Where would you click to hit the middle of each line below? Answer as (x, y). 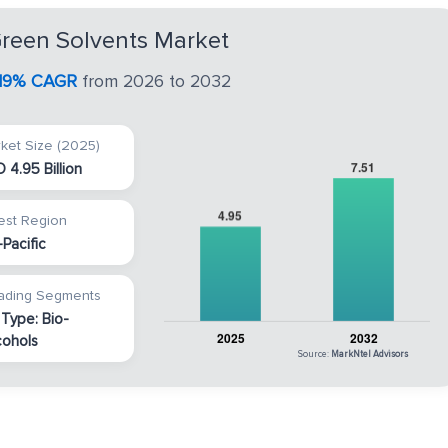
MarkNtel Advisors (369, 354)
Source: (314, 354)
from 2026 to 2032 (154, 81)
